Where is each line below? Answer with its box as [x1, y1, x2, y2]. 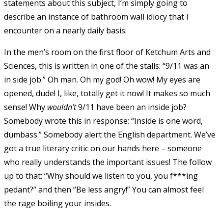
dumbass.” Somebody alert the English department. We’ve [4, 129, 216, 140]
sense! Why [4, 101, 47, 112]
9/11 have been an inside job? [76, 101, 187, 112]
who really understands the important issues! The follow [4, 156, 212, 167]
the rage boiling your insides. [4, 197, 111, 209]
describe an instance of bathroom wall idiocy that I [4, 11, 189, 22]
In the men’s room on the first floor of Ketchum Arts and [4, 46, 211, 57]
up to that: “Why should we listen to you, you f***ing [4, 170, 198, 181]
